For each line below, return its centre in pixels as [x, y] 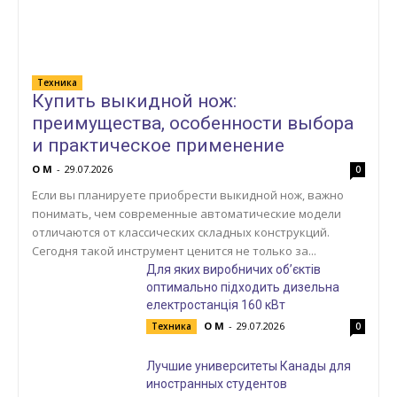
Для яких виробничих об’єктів [233, 269]
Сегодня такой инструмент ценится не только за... [174, 250]
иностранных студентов [216, 383]
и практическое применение [158, 145]
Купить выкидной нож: [134, 101]
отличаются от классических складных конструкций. [181, 232]
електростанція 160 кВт [215, 304]
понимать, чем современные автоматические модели [187, 213]
